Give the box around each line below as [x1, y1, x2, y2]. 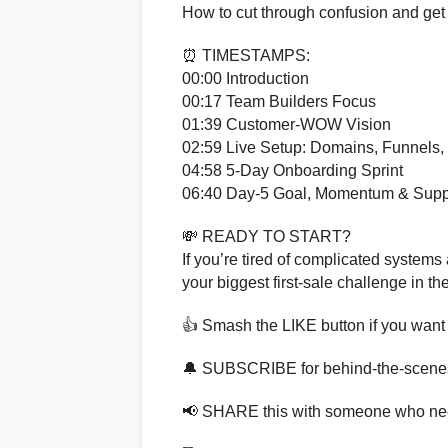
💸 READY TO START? [182, 228, 351, 246]
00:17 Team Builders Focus [182, 93, 376, 111]
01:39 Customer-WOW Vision [182, 116, 391, 134]
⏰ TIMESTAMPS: [182, 47, 310, 65]
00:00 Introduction [182, 70, 309, 88]
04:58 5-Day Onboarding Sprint [182, 162, 403, 180]
